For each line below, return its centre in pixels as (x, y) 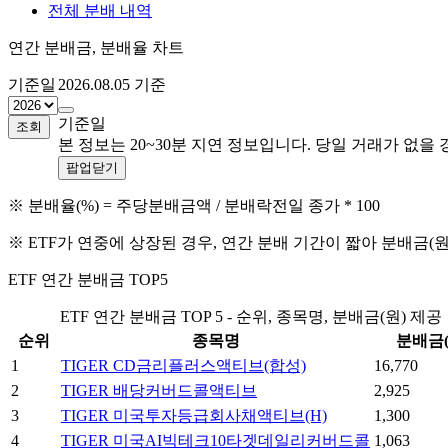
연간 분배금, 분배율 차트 (96, 48)
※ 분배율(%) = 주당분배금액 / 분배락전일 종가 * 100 (194, 206)
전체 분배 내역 (100, 11)
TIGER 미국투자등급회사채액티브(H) (194, 416)
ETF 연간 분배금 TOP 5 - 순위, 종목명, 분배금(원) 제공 (251, 317)
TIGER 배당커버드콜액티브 (159, 391)
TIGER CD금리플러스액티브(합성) (183, 366)
